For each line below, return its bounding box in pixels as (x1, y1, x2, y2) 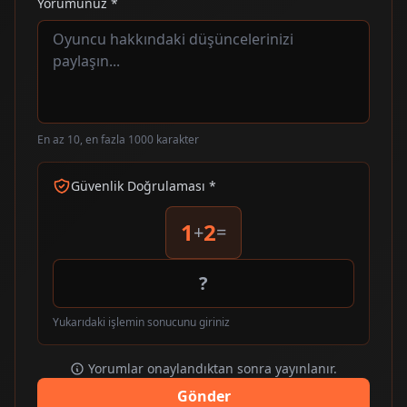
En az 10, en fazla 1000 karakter (37, 131, 199, 147)
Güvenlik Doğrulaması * (71, 176, 216, 194)
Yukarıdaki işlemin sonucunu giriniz (53, 313, 230, 330)
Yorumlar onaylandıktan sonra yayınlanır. (88, 359, 337, 377)
